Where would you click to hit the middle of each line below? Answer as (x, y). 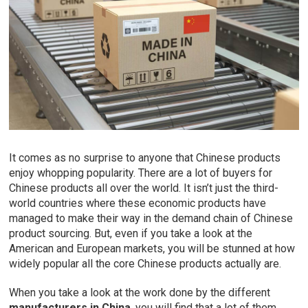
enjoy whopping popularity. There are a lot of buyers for (141, 173)
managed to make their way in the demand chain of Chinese (151, 219)
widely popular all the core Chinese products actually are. (145, 264)
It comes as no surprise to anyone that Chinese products (145, 158)
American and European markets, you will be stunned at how (152, 249)
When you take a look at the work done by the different (140, 293)
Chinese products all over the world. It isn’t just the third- (144, 188)
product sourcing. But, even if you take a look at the (131, 234)
